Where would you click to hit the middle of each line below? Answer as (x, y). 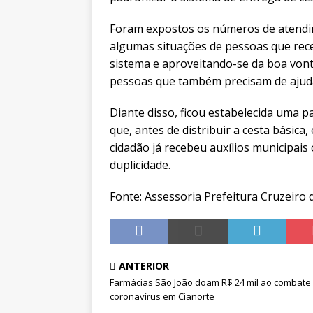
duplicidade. (140, 165)
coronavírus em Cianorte (162, 296)
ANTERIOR (144, 266)
